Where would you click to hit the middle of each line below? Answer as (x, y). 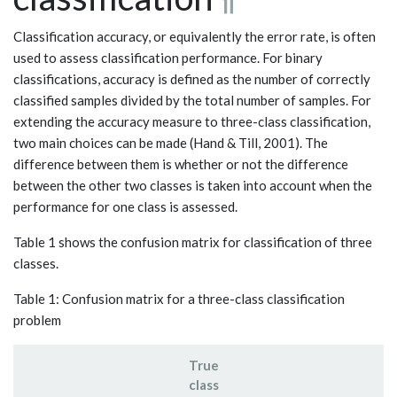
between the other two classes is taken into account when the (193, 185)
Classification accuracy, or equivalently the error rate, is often (195, 36)
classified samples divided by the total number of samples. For (192, 100)
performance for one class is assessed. (125, 206)
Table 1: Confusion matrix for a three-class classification (179, 298)
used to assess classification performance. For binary (168, 57)
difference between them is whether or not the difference (181, 163)
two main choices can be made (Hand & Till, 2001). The (171, 142)
